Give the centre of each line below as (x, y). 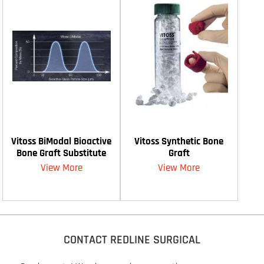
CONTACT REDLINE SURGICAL (132, 240)
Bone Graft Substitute (62, 153)
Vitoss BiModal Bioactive (62, 141)
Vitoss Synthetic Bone (179, 141)
